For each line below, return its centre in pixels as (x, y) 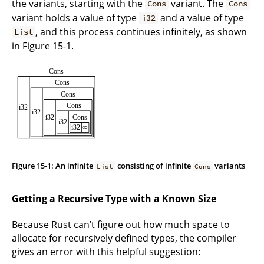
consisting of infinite (154, 166)
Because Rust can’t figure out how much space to (121, 224)
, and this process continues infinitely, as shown (141, 32)
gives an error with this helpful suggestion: (106, 251)
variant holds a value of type (75, 17)
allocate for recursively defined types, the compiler (124, 238)
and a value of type (201, 17)
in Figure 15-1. (43, 46)
